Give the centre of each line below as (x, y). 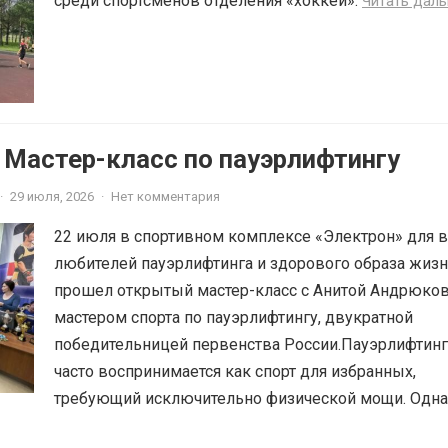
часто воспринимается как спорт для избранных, (235, 372)
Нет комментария (165, 197)
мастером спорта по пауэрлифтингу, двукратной (233, 318)
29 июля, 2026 (52, 197)
